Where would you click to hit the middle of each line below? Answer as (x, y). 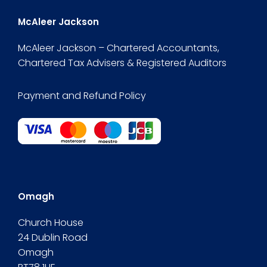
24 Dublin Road (53, 237)
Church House (51, 222)
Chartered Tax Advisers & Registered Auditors (122, 63)
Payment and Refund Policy (82, 95)
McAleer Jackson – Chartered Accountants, (119, 48)
